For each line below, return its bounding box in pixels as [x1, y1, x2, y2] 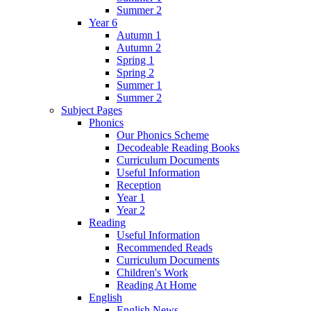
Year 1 [117, 192, 145, 204]
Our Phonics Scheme [117, 129, 209, 142]
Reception [117, 179, 161, 192]
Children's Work [117, 267, 188, 279]
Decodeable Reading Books [117, 142, 239, 154]
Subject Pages [61, 104, 122, 117]
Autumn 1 [117, 29, 161, 42]
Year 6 [89, 17, 117, 29]
